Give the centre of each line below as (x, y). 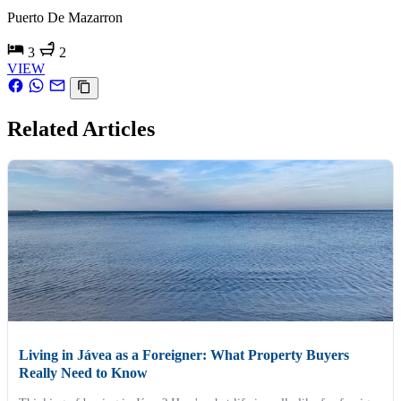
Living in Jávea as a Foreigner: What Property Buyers (184, 354)
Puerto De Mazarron (65, 17)
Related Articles (81, 129)
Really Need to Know (83, 372)
